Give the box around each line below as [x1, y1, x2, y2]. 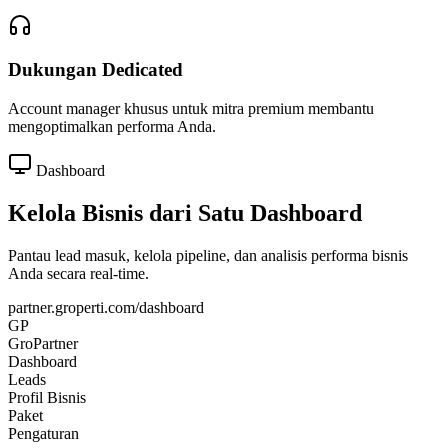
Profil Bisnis [8, 388, 86, 406]
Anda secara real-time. [8, 264, 149, 282]
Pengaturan [8, 424, 79, 442]
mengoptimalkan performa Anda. [8, 118, 216, 136]
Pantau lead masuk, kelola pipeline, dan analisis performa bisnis [8, 246, 408, 264]
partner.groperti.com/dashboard [8, 298, 204, 316]
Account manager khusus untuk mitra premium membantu [8, 100, 374, 118]
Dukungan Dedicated [8, 59, 183, 81]
